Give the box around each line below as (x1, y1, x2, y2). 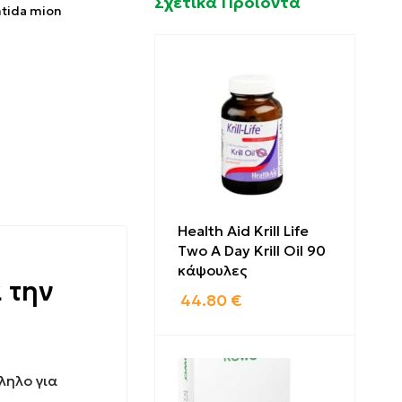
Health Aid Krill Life (178, 222, 309, 240)
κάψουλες (178, 261, 247, 279)
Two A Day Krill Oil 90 (178, 241, 326, 259)
